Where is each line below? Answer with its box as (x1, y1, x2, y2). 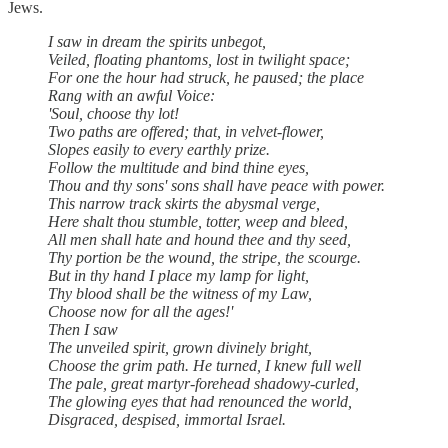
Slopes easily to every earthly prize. (48, 140, 270, 158)
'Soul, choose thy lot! (48, 104, 179, 122)
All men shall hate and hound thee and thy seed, (48, 230, 351, 248)
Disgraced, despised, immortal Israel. (48, 410, 286, 428)
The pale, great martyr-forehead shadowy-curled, (48, 374, 359, 392)
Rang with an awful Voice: (48, 86, 215, 104)
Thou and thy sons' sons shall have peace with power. (48, 176, 385, 194)
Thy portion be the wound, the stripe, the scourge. (48, 248, 361, 266)
